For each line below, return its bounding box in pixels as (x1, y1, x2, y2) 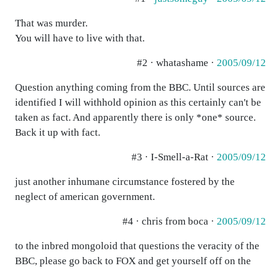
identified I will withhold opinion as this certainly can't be (15, 97, 261, 108)
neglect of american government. (15, 191, 155, 202)
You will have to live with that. (15, 32, 145, 44)
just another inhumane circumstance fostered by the (15, 176, 235, 187)
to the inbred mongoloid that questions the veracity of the (15, 240, 259, 252)
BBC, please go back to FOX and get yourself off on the (15, 255, 251, 267)
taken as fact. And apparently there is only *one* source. (15, 112, 256, 123)
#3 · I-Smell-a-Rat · (131, 151, 217, 163)
